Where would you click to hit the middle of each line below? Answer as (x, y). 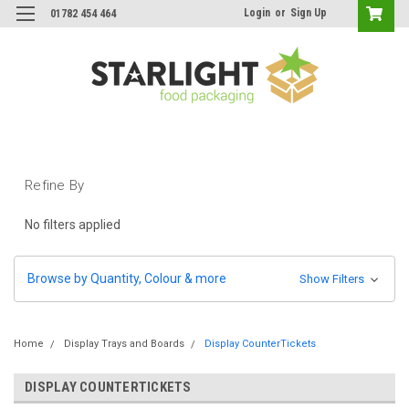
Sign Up (309, 13)
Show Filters (333, 278)
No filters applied (73, 224)
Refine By (55, 185)
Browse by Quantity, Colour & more (127, 278)
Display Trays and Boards (124, 343)
